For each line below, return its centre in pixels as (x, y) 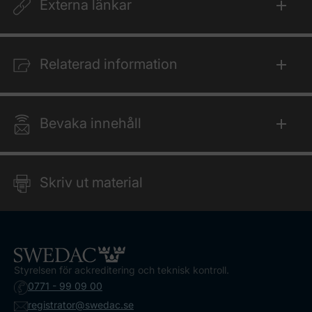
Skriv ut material (91, 182)
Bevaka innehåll (91, 123)
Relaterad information (109, 64)
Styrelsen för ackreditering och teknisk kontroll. (122, 270)
